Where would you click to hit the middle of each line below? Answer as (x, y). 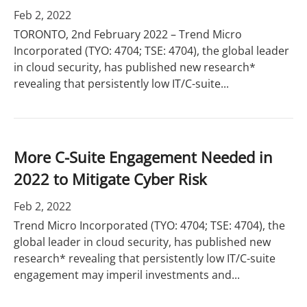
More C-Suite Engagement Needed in (143, 157)
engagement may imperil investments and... (127, 275)
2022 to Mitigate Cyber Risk (110, 179)
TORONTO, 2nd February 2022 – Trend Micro (128, 34)
